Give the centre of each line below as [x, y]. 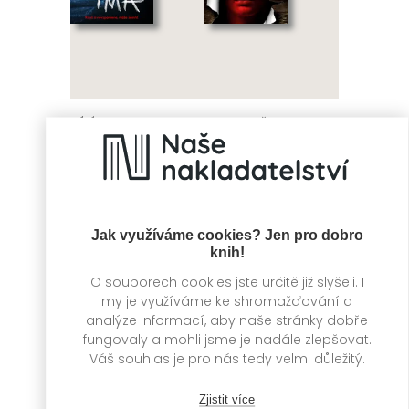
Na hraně [236, 123]
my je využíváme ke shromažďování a [227, 300]
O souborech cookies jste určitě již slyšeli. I [227, 281]
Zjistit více [227, 399]
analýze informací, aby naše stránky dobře [227, 320]
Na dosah [170, 398]
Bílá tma [100, 123]
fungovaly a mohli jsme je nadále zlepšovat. [227, 339]
